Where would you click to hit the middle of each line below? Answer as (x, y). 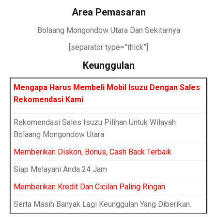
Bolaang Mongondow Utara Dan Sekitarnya (108, 30)
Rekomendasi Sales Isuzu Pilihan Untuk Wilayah (95, 122)
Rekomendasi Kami (48, 100)
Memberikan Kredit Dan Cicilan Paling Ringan (89, 187)
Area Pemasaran (108, 12)
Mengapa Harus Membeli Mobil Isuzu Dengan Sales (107, 87)
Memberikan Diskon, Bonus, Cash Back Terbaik (93, 152)
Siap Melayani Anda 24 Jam (60, 169)
